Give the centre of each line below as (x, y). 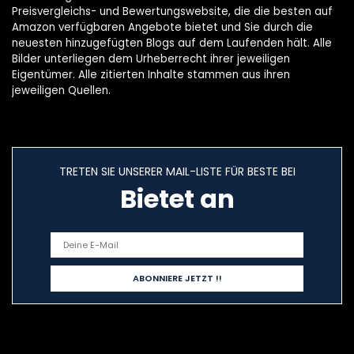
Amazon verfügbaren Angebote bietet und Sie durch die (162, 28)
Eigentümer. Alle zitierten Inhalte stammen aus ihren (151, 75)
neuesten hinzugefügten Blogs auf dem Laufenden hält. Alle (172, 43)
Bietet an (177, 199)
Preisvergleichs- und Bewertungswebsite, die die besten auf (172, 12)
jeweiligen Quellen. (61, 91)
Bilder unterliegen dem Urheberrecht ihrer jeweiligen (151, 59)
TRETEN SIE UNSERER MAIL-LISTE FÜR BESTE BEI (177, 172)
